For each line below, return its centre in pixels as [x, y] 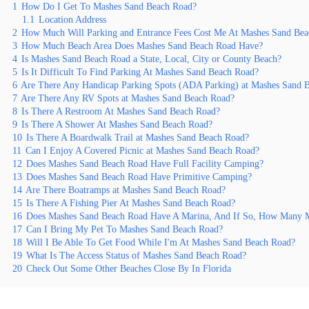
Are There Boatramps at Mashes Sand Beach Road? [126, 190]
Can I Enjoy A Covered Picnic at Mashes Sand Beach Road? [142, 150]
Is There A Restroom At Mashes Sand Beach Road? [121, 111]
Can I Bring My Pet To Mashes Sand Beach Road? [124, 229]
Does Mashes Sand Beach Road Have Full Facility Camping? [145, 163]
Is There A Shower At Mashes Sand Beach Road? [117, 124]
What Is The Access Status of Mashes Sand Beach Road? [136, 255]
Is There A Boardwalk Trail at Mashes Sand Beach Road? [138, 137]
